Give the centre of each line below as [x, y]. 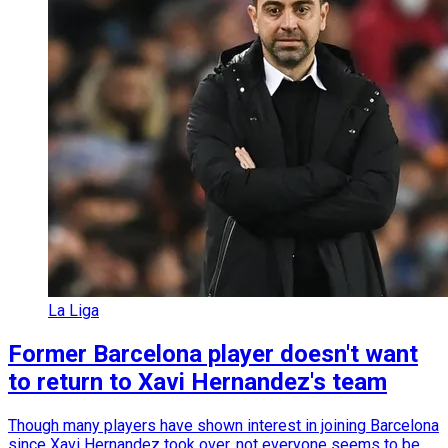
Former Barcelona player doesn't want [213, 354]
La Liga [73, 311]
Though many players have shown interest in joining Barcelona [223, 425]
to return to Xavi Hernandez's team [197, 382]
